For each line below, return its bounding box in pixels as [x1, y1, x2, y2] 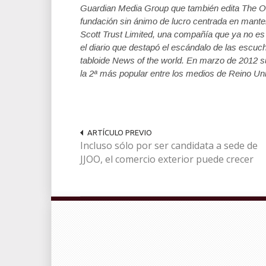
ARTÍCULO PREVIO [87, 128, 152, 137]
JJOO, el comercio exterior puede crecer [80, 153, 254, 166]
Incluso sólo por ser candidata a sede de [80, 139, 258, 153]
